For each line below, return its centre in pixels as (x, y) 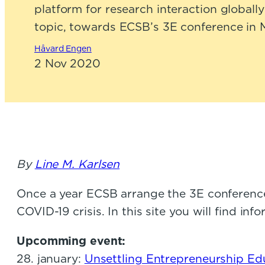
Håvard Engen (63, 49)
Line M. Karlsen (77, 164)
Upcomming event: (71, 241)
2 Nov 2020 (67, 64)
